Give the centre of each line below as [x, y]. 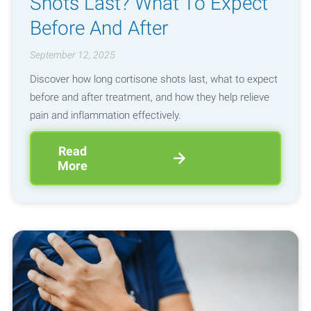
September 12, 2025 [72, 55]
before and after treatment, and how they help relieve [149, 97]
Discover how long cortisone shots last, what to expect [153, 79]
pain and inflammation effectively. [105, 115]
